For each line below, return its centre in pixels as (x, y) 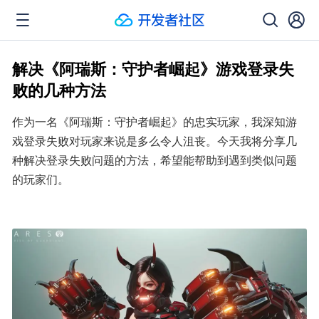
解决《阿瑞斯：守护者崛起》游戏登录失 (153, 68)
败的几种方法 (59, 90)
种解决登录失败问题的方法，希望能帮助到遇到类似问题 (155, 160)
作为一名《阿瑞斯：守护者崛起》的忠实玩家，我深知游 (155, 121)
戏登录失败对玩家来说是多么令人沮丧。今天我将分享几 (155, 141)
